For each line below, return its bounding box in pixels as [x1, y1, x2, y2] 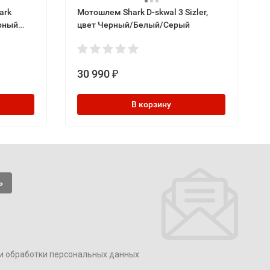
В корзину [131, 99, 171, 109]
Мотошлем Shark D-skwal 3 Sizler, [77, 7, 208, 17]
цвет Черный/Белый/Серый [77, 19, 190, 30]
